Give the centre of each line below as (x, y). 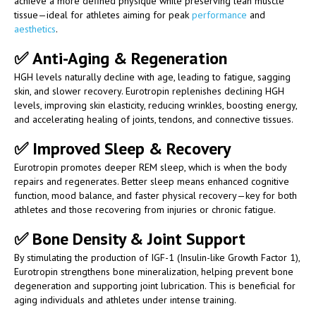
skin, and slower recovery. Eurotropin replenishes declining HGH (149, 91)
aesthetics (35, 29)
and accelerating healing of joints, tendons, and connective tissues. (154, 119)
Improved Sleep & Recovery (132, 148)
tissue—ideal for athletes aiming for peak (103, 14)
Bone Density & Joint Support (139, 238)
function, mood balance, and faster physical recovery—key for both (156, 195)
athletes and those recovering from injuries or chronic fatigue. (145, 209)
